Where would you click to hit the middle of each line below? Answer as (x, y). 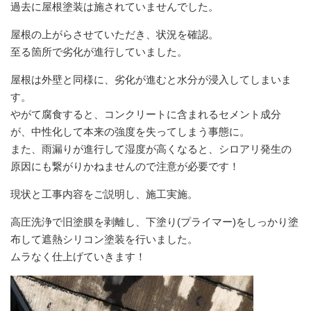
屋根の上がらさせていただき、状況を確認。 (115, 34)
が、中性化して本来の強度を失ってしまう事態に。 (130, 131)
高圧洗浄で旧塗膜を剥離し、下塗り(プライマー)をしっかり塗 (154, 221)
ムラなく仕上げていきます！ (78, 256)
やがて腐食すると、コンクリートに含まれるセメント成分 (146, 114)
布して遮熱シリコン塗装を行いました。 (104, 239)
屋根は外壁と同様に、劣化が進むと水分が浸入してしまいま (151, 79)
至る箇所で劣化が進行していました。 (99, 51)
